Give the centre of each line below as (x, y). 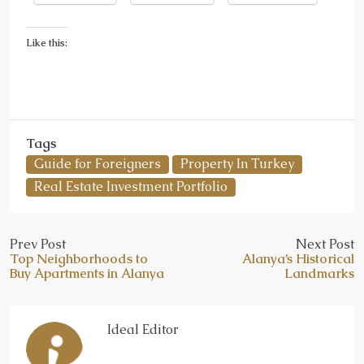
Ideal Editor (143, 329)
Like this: (47, 43)
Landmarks (319, 273)
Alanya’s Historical (298, 258)
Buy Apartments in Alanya (87, 273)
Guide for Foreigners (97, 163)
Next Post (325, 244)
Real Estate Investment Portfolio (131, 186)
